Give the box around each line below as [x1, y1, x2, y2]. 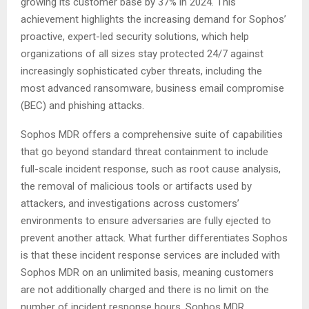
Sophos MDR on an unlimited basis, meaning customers [21, 266, 274, 279]
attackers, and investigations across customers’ [21, 197, 239, 210]
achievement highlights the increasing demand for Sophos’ [21, 13, 286, 26]
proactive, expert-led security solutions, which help [21, 30, 249, 43]
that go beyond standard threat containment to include [21, 146, 268, 158]
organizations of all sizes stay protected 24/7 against [21, 48, 263, 60]
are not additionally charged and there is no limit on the [21, 283, 269, 296]
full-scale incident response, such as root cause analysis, [21, 163, 281, 175]
